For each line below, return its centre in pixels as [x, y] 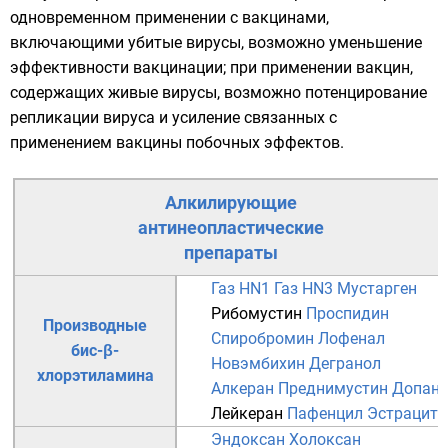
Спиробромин [262, 338]
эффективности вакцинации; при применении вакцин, [211, 67]
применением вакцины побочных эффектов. [177, 142]
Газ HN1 [240, 288]
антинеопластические [231, 227]
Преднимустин [333, 388]
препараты [231, 252]
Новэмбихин [258, 363]
